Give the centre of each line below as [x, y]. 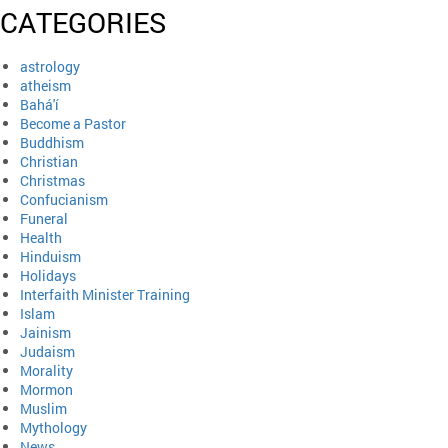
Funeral [44, 218]
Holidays [48, 275]
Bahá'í [39, 104]
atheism [45, 85]
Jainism [45, 332]
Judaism [47, 351]
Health [41, 237]
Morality [46, 370]
